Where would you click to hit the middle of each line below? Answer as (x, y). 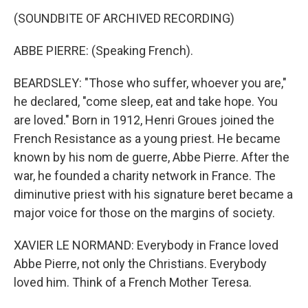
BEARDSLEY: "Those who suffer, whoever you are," (150, 83)
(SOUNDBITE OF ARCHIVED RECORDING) (124, 18)
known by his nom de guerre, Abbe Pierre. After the (152, 157)
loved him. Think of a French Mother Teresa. (133, 282)
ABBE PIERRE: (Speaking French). (103, 51)
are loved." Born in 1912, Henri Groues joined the (144, 120)
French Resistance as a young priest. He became (147, 139)
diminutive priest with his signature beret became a (153, 194)
